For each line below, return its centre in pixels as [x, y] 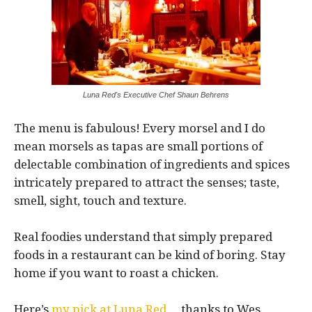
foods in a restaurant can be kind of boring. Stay [150, 255]
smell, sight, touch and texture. [100, 200]
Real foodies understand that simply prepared [143, 236]
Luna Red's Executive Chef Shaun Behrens [156, 94]
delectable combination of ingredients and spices [152, 164]
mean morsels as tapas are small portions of [138, 146]
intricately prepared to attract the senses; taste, [147, 182]
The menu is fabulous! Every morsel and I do [140, 128]
